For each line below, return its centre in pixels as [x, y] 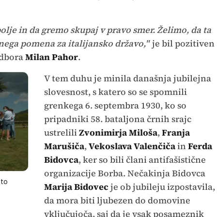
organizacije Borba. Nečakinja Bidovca [124, 173]
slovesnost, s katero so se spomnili [115, 92]
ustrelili [61, 132]
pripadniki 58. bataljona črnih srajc [117, 119]
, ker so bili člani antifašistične [142, 159]
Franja [176, 132]
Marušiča [64, 146]
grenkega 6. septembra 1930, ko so [115, 105]
